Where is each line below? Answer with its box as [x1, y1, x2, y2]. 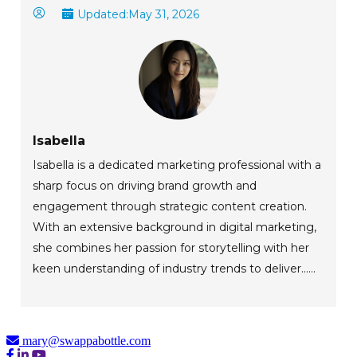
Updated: [77, 6, 129, 22]
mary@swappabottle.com [22, 334, 151, 348]
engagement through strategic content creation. [33, 199, 308, 214]
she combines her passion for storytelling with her [33, 241, 310, 256]
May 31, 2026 [128, 6, 200, 22]
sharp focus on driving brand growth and [33, 178, 257, 194]
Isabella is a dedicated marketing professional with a [33, 158, 322, 173]
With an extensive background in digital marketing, [33, 220, 317, 235]
